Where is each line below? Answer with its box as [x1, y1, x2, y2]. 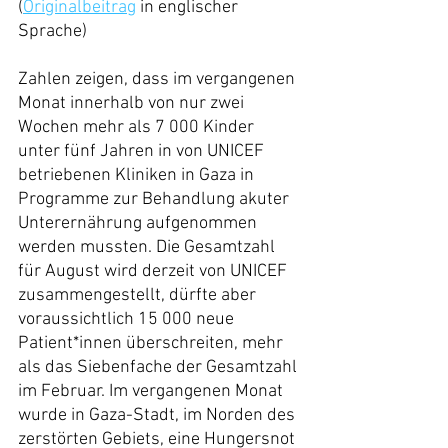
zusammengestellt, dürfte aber [18, 285, 260, 306]
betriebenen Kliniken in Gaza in [18, 165, 258, 186]
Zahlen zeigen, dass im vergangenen [18, 69, 299, 90]
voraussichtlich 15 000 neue [18, 309, 238, 330]
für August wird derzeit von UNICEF [18, 261, 291, 282]
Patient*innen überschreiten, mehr [18, 333, 287, 354]
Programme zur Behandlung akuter [18, 189, 293, 210]
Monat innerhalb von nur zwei [18, 93, 248, 114]
